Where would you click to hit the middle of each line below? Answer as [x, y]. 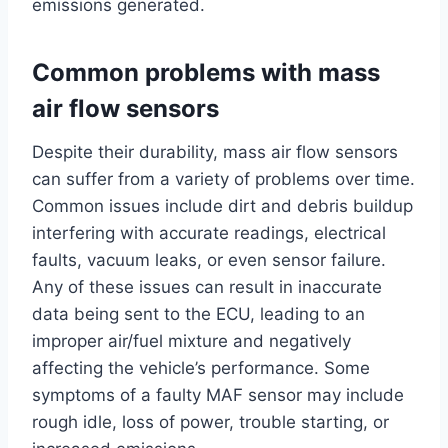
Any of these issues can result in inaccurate [207, 287]
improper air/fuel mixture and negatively [191, 341]
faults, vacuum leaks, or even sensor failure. [209, 260]
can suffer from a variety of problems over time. [223, 179]
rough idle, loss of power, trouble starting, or [210, 422]
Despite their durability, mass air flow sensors [215, 152]
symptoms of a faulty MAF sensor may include [218, 395]
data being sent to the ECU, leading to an [198, 314]
